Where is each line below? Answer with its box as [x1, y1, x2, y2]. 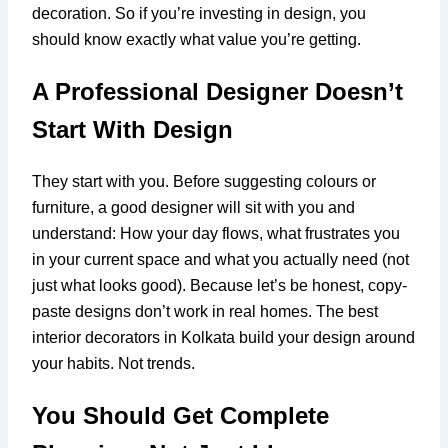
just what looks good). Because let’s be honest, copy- [32, 277, 408, 294]
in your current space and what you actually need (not [32, 251, 410, 268]
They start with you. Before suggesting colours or [32, 173, 377, 190]
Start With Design [32, 116, 234, 143]
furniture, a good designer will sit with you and [32, 199, 356, 216]
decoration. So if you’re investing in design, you [32, 5, 367, 22]
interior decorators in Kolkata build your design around [32, 329, 416, 346]
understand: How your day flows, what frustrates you [32, 225, 401, 242]
